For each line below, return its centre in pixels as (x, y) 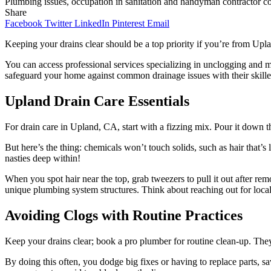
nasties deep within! (43, 158)
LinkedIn (92, 23)
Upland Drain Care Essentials (97, 101)
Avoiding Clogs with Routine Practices (124, 215)
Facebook (24, 23)
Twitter (58, 23)
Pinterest (128, 23)
